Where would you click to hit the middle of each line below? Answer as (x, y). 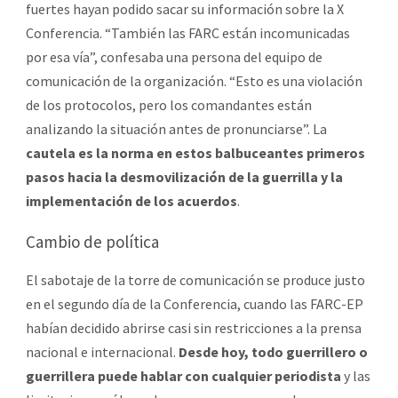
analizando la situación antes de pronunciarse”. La (176, 128)
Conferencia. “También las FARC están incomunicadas (188, 32)
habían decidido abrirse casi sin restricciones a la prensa (194, 327)
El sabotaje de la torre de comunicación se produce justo (195, 279)
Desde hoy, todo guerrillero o (273, 351)
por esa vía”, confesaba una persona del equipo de (174, 56)
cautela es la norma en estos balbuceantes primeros (195, 152)
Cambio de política (92, 241)
